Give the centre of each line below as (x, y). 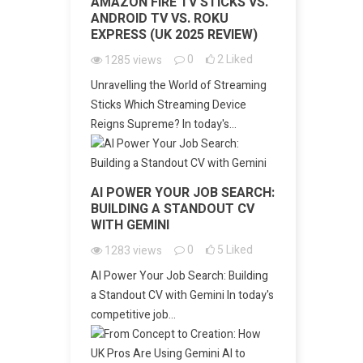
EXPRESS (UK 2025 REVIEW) (174, 35)
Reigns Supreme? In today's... (164, 124)
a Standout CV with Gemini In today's (182, 295)
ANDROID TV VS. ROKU (160, 19)
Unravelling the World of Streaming (179, 85)
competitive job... (133, 315)
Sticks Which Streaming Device (169, 105)
